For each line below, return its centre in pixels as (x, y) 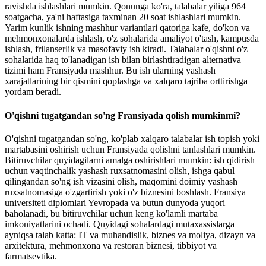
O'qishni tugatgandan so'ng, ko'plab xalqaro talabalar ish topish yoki (132, 138)
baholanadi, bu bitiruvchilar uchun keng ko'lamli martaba (111, 213)
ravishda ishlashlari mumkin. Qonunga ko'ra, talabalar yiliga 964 (125, 7)
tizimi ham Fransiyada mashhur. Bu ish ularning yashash (110, 71)
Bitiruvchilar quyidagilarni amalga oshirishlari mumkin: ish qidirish (130, 160)
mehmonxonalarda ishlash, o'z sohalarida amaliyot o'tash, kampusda (132, 39)
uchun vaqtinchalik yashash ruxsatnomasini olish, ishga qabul (120, 170)
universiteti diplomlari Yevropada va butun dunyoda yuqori (115, 202)
